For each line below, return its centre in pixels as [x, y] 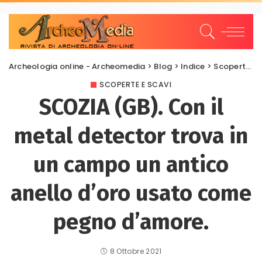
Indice [193, 66]
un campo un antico [131, 164]
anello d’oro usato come [131, 193]
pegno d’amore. [131, 222]
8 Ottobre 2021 [136, 251]
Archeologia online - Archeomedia [77, 66]
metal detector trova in [131, 136]
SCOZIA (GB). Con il [131, 107]
